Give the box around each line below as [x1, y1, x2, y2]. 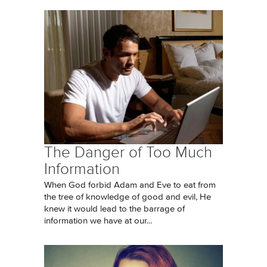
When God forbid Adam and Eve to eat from [44, 181, 216, 190]
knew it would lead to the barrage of [44, 204, 185, 213]
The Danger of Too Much [44, 144, 212, 161]
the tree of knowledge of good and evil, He [44, 193, 211, 201]
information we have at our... [44, 216, 152, 225]
